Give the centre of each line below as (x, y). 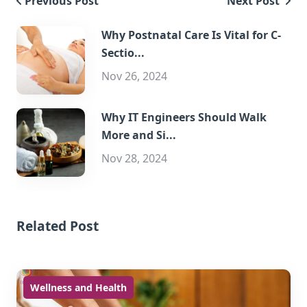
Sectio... (123, 53)
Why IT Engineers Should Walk (184, 117)
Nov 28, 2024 (134, 158)
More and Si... (139, 135)
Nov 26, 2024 (134, 76)
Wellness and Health (78, 287)
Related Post (58, 226)
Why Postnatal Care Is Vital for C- (191, 35)
